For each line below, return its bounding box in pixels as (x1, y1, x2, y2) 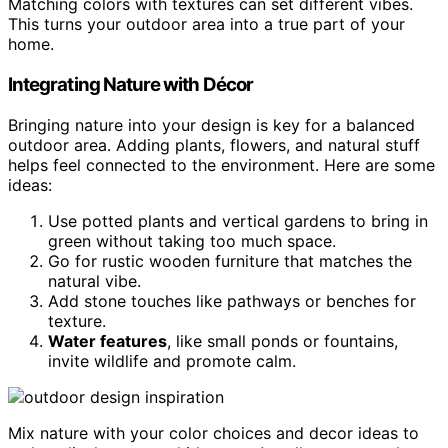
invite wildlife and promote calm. (48, 350, 296, 371)
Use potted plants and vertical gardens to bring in (48, 210, 428, 231)
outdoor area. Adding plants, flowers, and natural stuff (8, 134, 420, 155)
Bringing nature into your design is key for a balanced (8, 114, 415, 135)
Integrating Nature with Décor (8, 73, 253, 97)
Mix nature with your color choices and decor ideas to (8, 422, 419, 443)
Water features (48, 330, 167, 351)
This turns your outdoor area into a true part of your (8, 14, 405, 35)
